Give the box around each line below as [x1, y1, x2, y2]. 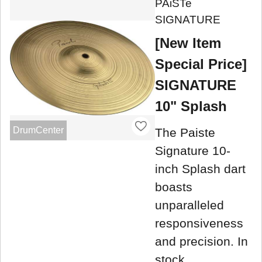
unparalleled [155, 198, 224, 212]
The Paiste [155, 125, 215, 139]
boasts [155, 180, 192, 194]
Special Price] [155, 56, 247, 72]
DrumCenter [12, 125, 64, 135]
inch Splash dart [155, 161, 246, 175]
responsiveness [155, 216, 243, 230]
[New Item [155, 35, 221, 51]
